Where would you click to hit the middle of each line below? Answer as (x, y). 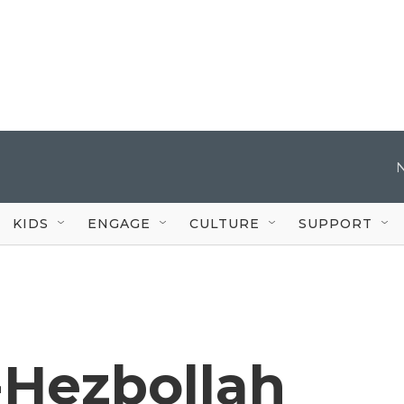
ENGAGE (119, 223)
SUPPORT (335, 223)
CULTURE (225, 223)
